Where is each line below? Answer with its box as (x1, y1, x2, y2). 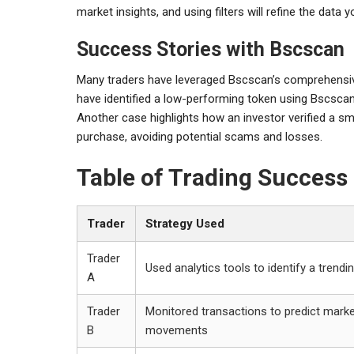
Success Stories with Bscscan (77, 37, 345, 61)
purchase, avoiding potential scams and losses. (77, 129, 322, 144)
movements (145, 322, 208, 337)
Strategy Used (145, 216, 224, 231)
